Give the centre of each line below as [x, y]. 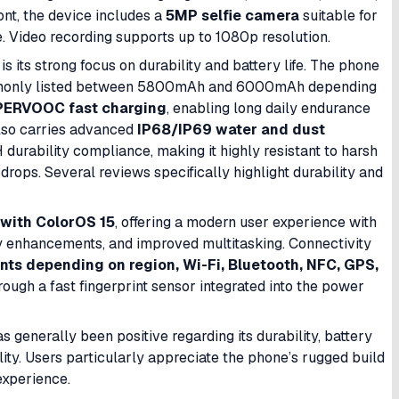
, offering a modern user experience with [246, 222]
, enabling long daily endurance [269, 108]
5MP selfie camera [232, 16]
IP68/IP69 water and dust [231, 130]
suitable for [338, 16]
